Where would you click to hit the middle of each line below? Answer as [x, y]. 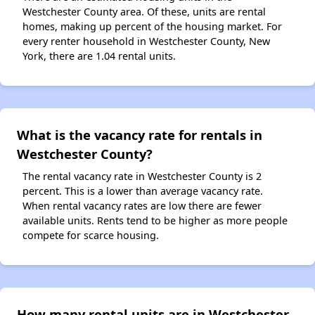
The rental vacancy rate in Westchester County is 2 [142, 176]
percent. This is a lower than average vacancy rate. [143, 191]
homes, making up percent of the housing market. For [152, 26]
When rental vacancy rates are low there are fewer [142, 205]
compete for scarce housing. [91, 235]
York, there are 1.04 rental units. [99, 56]
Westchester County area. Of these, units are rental [144, 11]
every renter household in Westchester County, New [146, 41]
